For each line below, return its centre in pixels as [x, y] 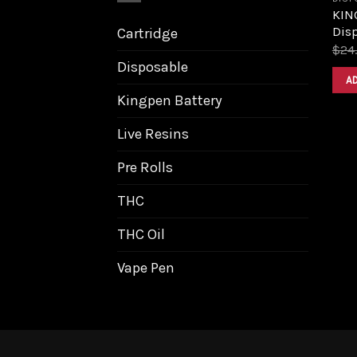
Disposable [153, 67]
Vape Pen [146, 267]
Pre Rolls [145, 167]
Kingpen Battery [170, 100]
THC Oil [141, 234]
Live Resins [153, 133]
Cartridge [147, 33]
